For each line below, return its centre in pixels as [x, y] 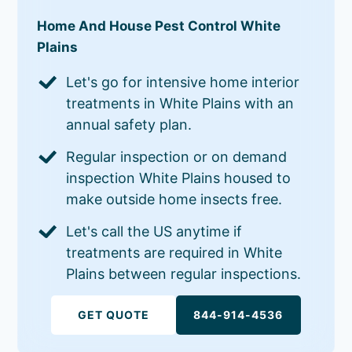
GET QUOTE [114, 314]
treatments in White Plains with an [180, 103]
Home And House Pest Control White [159, 26]
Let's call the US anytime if [154, 231]
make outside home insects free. [174, 199]
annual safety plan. [129, 124]
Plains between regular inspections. [184, 273]
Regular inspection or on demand [177, 156]
